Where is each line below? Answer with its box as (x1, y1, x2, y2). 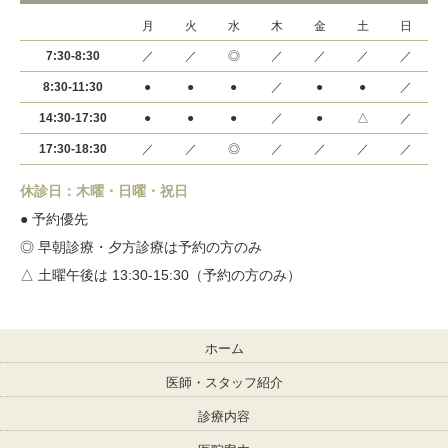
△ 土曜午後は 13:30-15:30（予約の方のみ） (20, 267, 301, 283)
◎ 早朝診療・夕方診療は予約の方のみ (20, 239, 262, 255)
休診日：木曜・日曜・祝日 (20, 183, 188, 199)
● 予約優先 (20, 211, 88, 227)
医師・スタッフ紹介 (165, 375, 283, 390)
